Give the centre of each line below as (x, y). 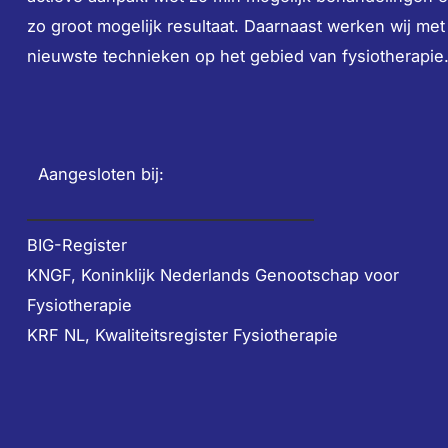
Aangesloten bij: (100, 174)
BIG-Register (76, 245)
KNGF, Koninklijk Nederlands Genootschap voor (212, 275)
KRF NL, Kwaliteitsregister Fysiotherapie (182, 335)
